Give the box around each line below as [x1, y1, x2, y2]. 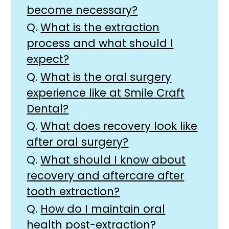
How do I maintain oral [40, 201, 166, 216]
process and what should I [27, 36, 174, 51]
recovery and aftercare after [27, 168, 185, 183]
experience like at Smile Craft [27, 85, 185, 100]
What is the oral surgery [40, 69, 172, 84]
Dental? [27, 101, 69, 116]
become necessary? [27, 2, 138, 17]
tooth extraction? [27, 184, 120, 199]
